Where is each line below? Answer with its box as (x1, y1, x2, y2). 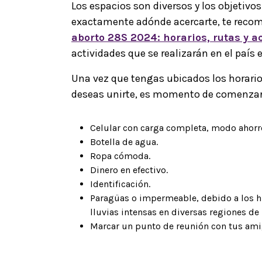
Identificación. (90, 178, 150, 189)
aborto (71, 30, 108, 44)
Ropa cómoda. (90, 150, 150, 161)
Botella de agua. (90, 136, 158, 147)
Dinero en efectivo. (90, 164, 168, 175)
